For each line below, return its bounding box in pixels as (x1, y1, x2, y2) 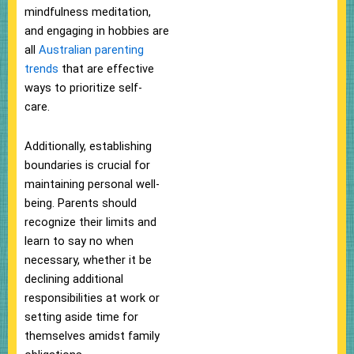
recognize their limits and (24, 214, 156, 229)
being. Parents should (24, 195, 137, 210)
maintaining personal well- (24, 176, 160, 191)
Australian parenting (39, 43, 144, 58)
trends (24, 62, 58, 77)
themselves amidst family (24, 328, 160, 343)
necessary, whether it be (24, 252, 152, 267)
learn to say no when (24, 233, 134, 248)
